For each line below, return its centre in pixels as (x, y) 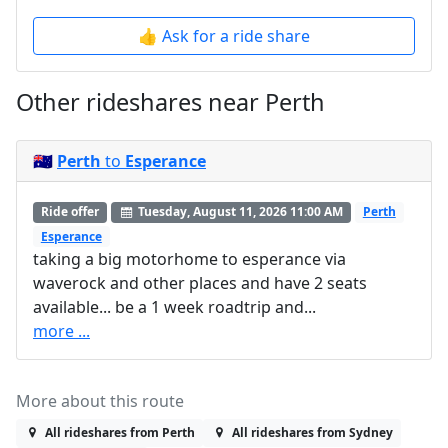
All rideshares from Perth (119, 432)
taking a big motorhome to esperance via (189, 258)
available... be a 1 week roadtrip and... (174, 306)
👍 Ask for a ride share (224, 36)
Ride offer (69, 212)
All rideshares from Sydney (312, 432)
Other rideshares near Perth (170, 102)
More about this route (100, 400)
